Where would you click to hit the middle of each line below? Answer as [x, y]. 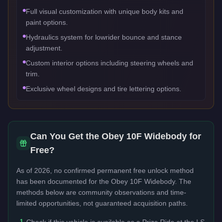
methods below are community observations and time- [101, 192]
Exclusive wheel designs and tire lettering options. [104, 88]
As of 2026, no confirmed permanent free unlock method [105, 170]
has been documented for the [64, 181]
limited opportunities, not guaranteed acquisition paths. [102, 203]
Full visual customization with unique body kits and [105, 11]
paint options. [47, 22]
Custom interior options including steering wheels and [110, 63]
